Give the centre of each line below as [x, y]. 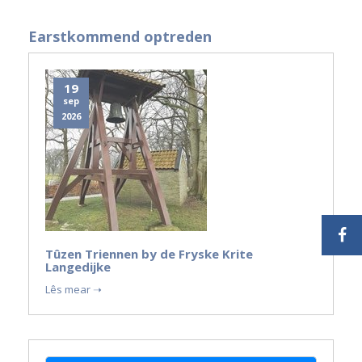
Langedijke [78, 267]
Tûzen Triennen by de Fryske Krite [149, 254]
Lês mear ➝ [74, 289]
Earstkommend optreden [120, 36]
